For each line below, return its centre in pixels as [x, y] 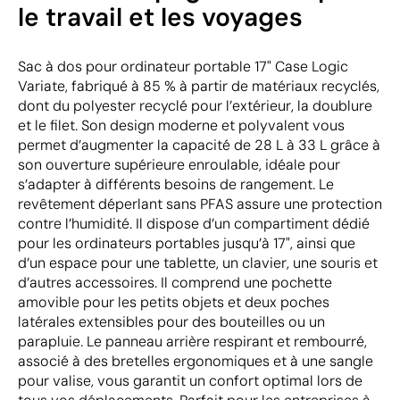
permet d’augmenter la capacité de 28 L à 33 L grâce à [199, 145]
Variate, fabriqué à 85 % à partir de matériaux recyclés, [199, 86]
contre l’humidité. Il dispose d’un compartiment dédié [194, 223]
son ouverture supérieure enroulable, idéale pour [179, 164]
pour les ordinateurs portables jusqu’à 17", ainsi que [187, 243]
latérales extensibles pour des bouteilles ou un [171, 321]
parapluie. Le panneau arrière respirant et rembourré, [192, 341]
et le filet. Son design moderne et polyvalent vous [181, 125]
